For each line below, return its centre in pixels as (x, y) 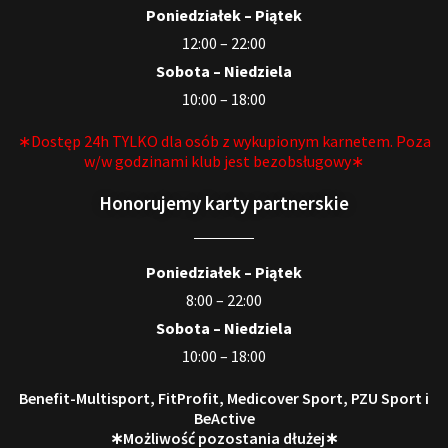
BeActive (224, 417)
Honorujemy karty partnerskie (224, 202)
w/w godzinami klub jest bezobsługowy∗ (224, 160)
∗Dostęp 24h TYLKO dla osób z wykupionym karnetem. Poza (224, 140)
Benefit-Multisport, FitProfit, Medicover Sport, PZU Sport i (224, 397)
